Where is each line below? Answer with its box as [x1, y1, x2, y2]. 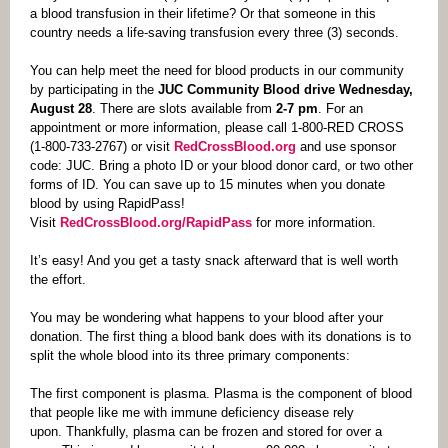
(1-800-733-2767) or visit [30, 139, 174, 154]
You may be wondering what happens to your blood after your [30, 310, 383, 325]
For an [326, 101, 363, 116]
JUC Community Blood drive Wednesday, [158, 82, 413, 97]
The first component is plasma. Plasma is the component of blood [30, 386, 412, 401]
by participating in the [30, 82, 158, 97]
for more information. [252, 215, 376, 230]
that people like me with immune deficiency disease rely [30, 405, 354, 420]
